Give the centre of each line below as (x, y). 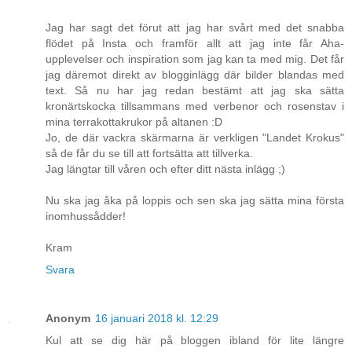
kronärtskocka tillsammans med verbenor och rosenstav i (195, 106)
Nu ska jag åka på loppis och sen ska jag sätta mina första (195, 200)
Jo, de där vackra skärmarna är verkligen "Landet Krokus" (195, 137)
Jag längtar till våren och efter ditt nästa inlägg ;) (165, 169)
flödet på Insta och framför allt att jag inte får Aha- (195, 43)
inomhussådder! (86, 216)
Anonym (68, 318)
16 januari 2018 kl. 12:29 (157, 318)
